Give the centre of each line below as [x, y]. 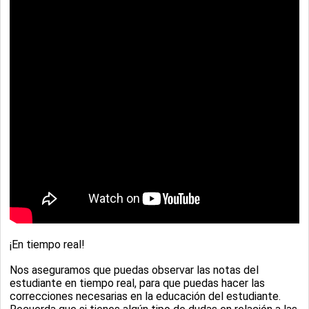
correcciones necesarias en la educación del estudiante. [147, 296]
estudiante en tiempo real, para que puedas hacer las [137, 283]
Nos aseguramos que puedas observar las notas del [134, 270]
